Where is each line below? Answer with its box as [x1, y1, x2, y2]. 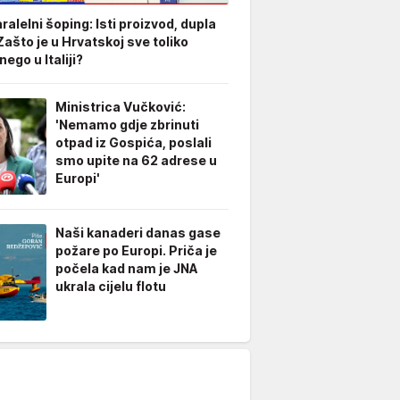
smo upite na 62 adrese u [55, 153, 217, 168]
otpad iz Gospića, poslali [55, 135, 212, 150]
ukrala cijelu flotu [55, 279, 166, 294]
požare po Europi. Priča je [55, 243, 217, 258]
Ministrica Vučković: [55, 99, 186, 114]
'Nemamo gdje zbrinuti [55, 117, 199, 132]
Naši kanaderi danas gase [55, 225, 221, 240]
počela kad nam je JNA [55, 261, 198, 276]
